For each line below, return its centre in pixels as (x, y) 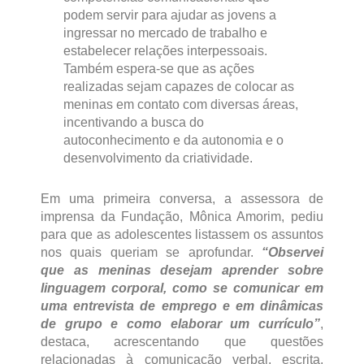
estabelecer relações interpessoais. (165, 51)
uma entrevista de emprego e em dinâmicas (182, 306)
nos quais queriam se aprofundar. (151, 253)
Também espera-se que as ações (158, 69)
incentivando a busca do (133, 123)
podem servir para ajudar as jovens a (169, 15)
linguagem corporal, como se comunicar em (182, 288)
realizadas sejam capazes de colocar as (178, 87)
